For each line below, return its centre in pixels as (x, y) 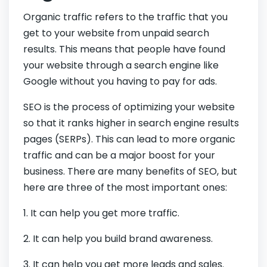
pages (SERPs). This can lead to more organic (129, 139)
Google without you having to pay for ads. (120, 82)
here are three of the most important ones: (125, 188)
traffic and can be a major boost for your (119, 156)
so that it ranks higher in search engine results (131, 123)
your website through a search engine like (121, 66)
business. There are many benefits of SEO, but (130, 172)
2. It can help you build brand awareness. (118, 239)
